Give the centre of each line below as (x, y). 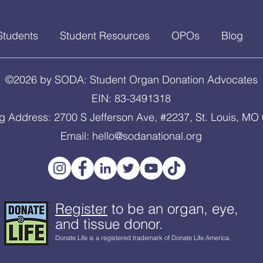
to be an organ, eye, (173, 208)
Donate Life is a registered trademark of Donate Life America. (143, 237)
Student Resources (104, 35)
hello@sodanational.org (147, 136)
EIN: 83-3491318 (131, 98)
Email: (76, 136)
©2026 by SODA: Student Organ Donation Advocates (131, 79)
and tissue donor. (109, 224)
